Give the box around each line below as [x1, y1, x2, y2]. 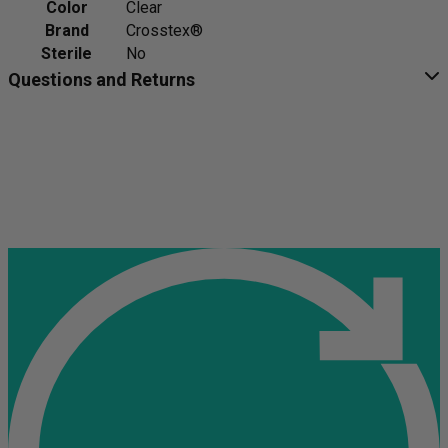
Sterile [41, 43, 92, 63]
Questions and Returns [8, 68, 195, 90]
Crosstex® [126, 20, 203, 40]
